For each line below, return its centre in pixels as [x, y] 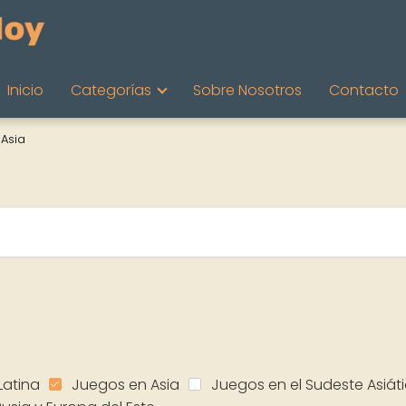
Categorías [111, 90]
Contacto [364, 90]
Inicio [25, 90]
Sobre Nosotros [247, 90]
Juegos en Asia [126, 384]
